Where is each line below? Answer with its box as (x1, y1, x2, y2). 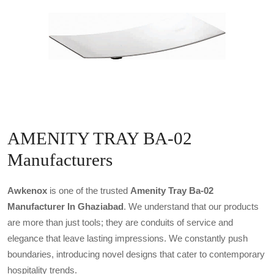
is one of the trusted (47, 185, 130, 196)
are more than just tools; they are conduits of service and (7, 217, 233, 228)
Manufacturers (7, 149, 113, 169)
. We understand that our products (124, 201, 259, 212)
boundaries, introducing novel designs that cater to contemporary (7, 248, 265, 259)
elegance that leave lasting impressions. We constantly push (7, 232, 248, 243)
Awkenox (7, 185, 47, 196)
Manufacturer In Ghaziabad (7, 201, 124, 212)
